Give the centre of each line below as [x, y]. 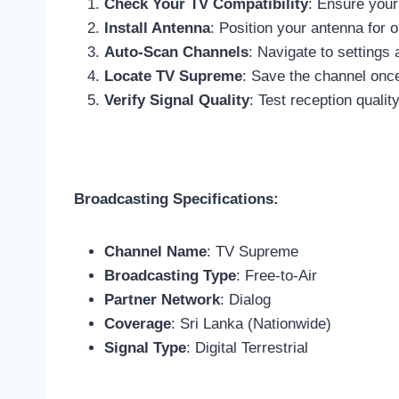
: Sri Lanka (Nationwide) [251, 324]
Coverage [138, 324]
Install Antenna [157, 28]
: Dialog [245, 300]
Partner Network [162, 300]
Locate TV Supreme [173, 77]
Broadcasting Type [170, 276]
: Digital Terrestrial [247, 348]
